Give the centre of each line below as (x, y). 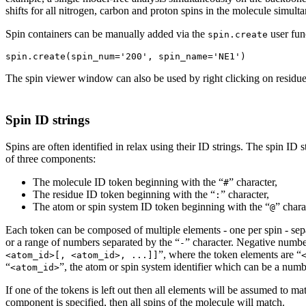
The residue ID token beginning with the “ (124, 194)
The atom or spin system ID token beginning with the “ (151, 206)
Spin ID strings (47, 120)
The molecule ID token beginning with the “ (128, 182)
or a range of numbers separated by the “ (93, 242)
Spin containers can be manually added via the (107, 34)
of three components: (51, 158)
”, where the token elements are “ (230, 254)
